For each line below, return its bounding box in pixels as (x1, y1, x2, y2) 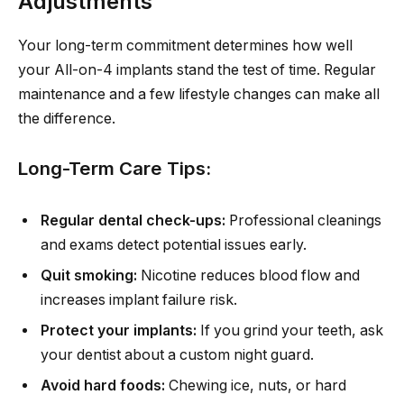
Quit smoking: (41, 266, 137, 284)
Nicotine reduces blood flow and (137, 266, 360, 284)
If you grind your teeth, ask (197, 321, 383, 339)
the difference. (18, 109, 115, 127)
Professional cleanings (225, 211, 381, 229)
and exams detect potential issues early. (41, 235, 307, 253)
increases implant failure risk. (41, 290, 237, 308)
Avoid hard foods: (41, 376, 165, 394)
